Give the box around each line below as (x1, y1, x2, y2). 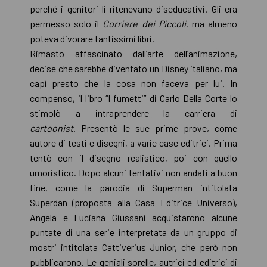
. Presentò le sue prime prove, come (73, 122, 237, 133)
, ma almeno (185, 17, 238, 29)
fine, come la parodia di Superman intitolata (30, 181, 237, 193)
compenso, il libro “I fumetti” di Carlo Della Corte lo (30, 92, 237, 104)
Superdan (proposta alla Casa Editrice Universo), (30, 196, 237, 208)
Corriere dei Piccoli (103, 17, 186, 29)
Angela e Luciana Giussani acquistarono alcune (30, 211, 237, 223)
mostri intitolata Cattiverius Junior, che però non (30, 241, 237, 253)
